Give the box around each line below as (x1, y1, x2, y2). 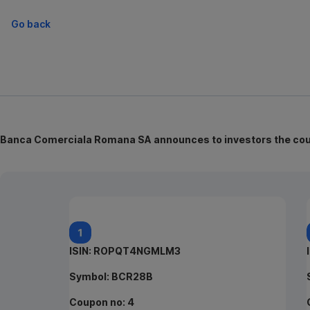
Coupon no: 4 (69, 296, 134, 308)
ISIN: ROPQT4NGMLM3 (69, 245, 181, 257)
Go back (11, 17, 51, 30)
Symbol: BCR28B (69, 271, 153, 282)
